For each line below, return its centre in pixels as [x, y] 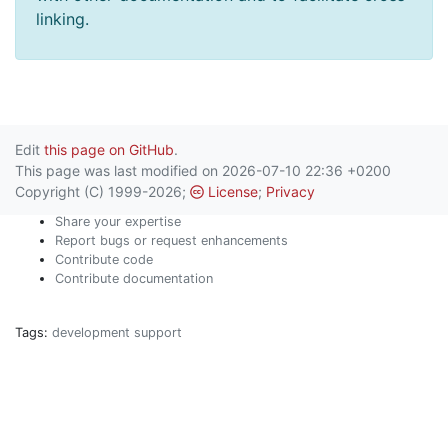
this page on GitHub [109, 149]
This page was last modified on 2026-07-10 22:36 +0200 [203, 170]
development [91, 332]
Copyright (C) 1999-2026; [102, 191]
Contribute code [104, 259]
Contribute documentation [134, 278]
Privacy [290, 191]
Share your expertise [118, 221]
